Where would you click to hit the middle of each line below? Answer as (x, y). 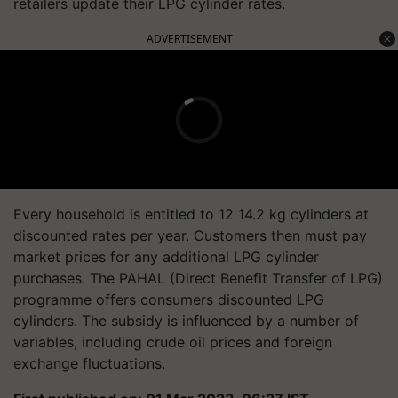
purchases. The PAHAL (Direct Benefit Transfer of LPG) (198, 278)
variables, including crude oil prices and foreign (173, 342)
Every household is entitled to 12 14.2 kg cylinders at (191, 214)
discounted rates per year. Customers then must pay (190, 235)
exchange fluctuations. (89, 363)
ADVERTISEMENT (190, 39)
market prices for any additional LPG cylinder (166, 257)
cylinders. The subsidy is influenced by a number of (186, 321)
